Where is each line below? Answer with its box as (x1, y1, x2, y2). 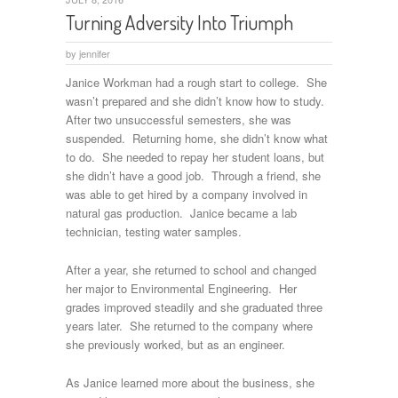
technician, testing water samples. (66, 223, 242, 240)
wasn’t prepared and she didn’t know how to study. (66, 92, 328, 109)
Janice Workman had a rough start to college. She (66, 74, 327, 91)
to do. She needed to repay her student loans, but (66, 148, 324, 165)
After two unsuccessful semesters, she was (66, 111, 291, 128)
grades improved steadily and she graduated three (66, 298, 322, 316)
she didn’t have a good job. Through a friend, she (66, 167, 321, 184)
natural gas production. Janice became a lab (66, 204, 297, 221)
